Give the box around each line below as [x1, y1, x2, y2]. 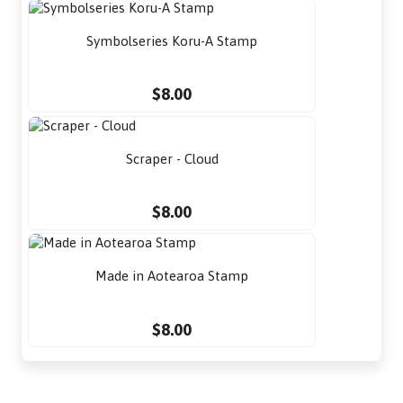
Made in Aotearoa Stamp [95, 268, 249, 284]
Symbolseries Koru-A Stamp [86, 32, 258, 49]
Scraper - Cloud [125, 150, 219, 166]
